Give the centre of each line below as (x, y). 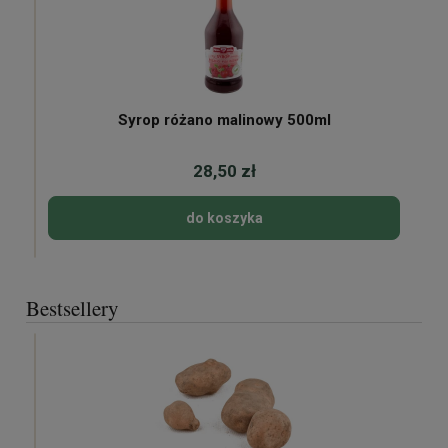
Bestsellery (72, 308)
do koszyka (224, 218)
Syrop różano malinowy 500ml (224, 120)
